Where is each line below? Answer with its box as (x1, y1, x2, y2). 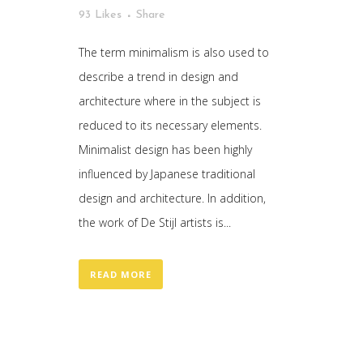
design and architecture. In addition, (79, 190, 266, 206)
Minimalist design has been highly (79, 141, 252, 157)
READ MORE (90, 267, 152, 280)
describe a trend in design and (79, 68, 238, 84)
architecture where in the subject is (79, 92, 261, 109)
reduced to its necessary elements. (79, 117, 262, 133)
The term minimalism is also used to (79, 44, 269, 60)
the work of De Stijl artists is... (79, 214, 231, 230)
